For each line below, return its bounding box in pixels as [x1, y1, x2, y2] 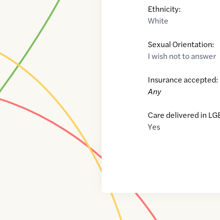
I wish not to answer [148, 50, 217, 62]
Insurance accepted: [148, 74, 219, 85]
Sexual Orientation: [148, 38, 215, 50]
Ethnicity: [148, 3, 181, 15]
